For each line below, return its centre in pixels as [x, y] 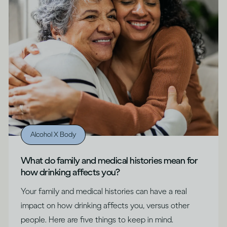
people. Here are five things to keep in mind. [97, 219]
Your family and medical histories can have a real [104, 191]
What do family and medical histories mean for [109, 160]
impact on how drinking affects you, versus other [105, 205]
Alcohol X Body [53, 134]
